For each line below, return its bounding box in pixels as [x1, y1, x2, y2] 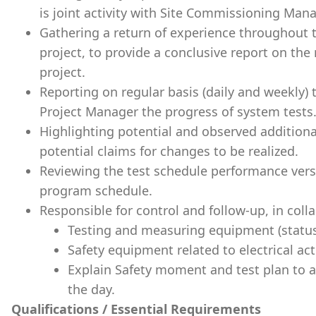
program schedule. [39, 182, 152, 199]
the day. [68, 281, 115, 298]
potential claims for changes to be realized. [39, 142, 298, 159]
